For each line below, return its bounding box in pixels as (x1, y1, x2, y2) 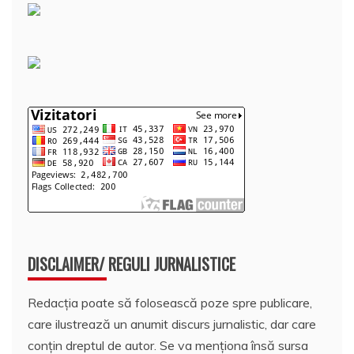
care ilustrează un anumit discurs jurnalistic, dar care (28, 315, 316, 332)
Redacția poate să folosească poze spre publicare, (28, 294, 312, 311)
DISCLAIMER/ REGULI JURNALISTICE (28, 251, 235, 276)
